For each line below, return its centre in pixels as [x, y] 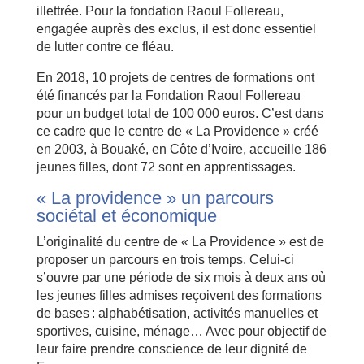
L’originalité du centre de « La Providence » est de [180, 241]
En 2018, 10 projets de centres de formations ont [175, 77]
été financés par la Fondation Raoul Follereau [168, 95]
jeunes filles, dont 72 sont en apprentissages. [166, 167]
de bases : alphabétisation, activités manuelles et [177, 313]
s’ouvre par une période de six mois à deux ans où [181, 277]
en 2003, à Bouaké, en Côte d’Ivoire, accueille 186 [181, 149]
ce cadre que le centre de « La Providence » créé [177, 131]
